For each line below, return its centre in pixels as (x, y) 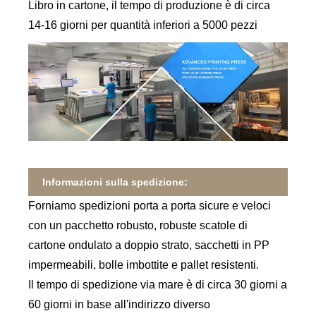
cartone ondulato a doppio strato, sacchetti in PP (149, 245)
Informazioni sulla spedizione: (115, 182)
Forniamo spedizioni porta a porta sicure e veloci (150, 205)
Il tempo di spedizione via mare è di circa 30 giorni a (158, 284)
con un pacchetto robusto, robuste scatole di (138, 225)
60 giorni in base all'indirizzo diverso (120, 304)
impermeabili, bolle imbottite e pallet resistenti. (144, 265)
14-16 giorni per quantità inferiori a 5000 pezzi (143, 25)
